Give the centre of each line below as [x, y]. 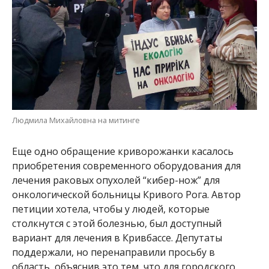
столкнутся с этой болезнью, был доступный [116, 224]
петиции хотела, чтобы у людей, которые [110, 209]
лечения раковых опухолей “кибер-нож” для [116, 180]
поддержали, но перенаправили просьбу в [113, 252]
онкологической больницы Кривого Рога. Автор [126, 195]
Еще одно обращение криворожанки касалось [122, 152]
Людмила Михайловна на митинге [76, 120]
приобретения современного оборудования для [126, 166]
